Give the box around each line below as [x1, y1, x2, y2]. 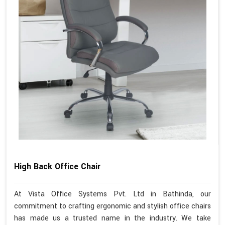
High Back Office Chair [14, 160, 100, 172]
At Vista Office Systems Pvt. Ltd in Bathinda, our [14, 188, 211, 199]
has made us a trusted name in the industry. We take [14, 212, 211, 223]
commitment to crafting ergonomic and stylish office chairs [14, 200, 211, 211]
